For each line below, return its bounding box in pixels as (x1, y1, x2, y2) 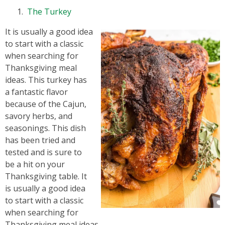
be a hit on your (5, 159, 65, 170)
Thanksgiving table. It (5, 171, 87, 182)
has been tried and (5, 135, 75, 146)
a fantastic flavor (5, 86, 68, 97)
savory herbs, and (5, 110, 72, 122)
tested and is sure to (5, 147, 82, 158)
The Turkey (27, 6, 73, 17)
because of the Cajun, (5, 98, 86, 109)
